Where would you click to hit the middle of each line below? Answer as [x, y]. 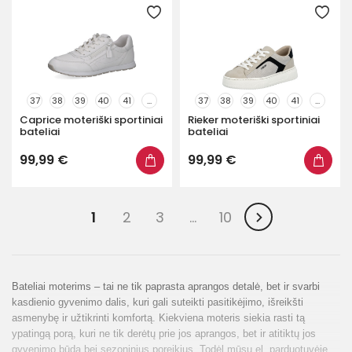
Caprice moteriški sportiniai [91, 120]
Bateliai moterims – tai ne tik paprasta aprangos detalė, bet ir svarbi [166, 286]
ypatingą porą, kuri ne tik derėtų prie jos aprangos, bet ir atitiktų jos [164, 334]
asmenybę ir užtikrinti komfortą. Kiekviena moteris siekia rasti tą [158, 318]
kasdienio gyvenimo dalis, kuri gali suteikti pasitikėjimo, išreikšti [158, 302]
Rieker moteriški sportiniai [254, 120]
